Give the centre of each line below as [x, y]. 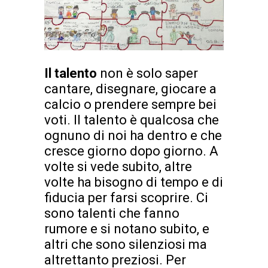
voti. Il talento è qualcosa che [132, 120]
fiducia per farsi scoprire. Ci [126, 197]
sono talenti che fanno [112, 213]
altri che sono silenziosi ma [126, 244]
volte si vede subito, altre [118, 166]
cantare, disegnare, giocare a [130, 89]
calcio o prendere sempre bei [130, 104]
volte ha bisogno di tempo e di [134, 182]
